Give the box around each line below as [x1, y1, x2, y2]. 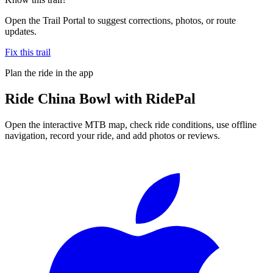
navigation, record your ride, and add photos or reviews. [5, 130, 220, 141]
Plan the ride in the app [5, 67, 93, 78]
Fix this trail [5, 46, 51, 57]
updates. [5, 26, 37, 37]
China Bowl [38, 90, 111, 107]
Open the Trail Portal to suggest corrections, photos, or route [5, 15, 236, 26]
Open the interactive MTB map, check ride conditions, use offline [5, 119, 257, 130]
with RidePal [111, 90, 196, 107]
